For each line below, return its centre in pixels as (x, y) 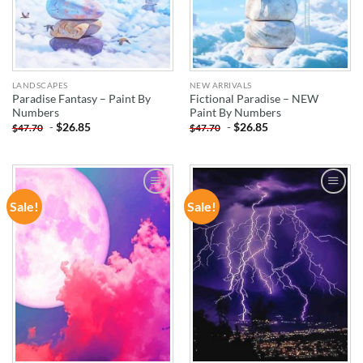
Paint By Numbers (235, 112)
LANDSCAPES (40, 85)
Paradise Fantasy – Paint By (81, 98)
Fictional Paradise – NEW (254, 98)
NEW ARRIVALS (220, 85)
